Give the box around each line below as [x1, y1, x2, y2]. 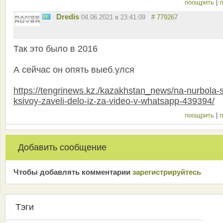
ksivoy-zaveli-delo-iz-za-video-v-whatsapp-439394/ [13, 96, 215, 106]
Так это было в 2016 [13, 43, 98, 54]
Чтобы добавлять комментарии [13, 167, 132, 176]
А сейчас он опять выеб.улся [13, 64, 134, 75]
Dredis [56, 12, 79, 21]
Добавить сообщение [18, 142, 107, 152]
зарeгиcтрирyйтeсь [132, 167, 201, 176]
